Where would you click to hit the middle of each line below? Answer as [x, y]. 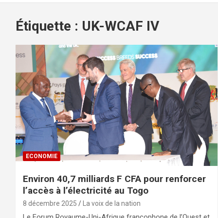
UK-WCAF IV [120, 26]
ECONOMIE [42, 156]
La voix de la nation [112, 204]
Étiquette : [49, 26]
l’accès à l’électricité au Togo [86, 191]
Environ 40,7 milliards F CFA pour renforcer [114, 179]
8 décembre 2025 [50, 204]
